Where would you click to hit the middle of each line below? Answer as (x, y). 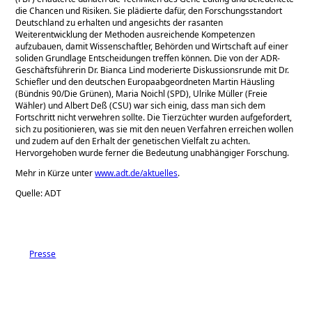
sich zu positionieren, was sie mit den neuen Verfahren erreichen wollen (155, 129)
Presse (43, 253)
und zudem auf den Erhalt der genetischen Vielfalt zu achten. (133, 141)
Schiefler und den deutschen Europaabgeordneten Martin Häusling (145, 81)
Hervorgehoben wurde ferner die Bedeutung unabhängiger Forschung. (153, 153)
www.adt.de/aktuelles (136, 173)
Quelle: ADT (39, 193)
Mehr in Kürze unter (55, 173)
